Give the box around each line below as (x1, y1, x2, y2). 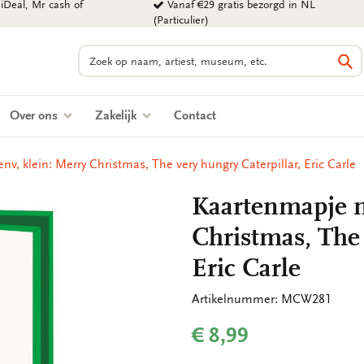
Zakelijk (95, 108, 140, 123)
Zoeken (77, 45, 119, 60)
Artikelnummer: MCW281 (192, 292, 331, 306)
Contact (174, 108, 216, 123)
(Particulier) (153, 14, 210, 27)
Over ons (10, 108, 61, 123)
